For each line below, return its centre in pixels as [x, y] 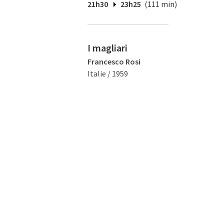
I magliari [107, 48]
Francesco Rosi [114, 61]
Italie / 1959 [108, 73]
